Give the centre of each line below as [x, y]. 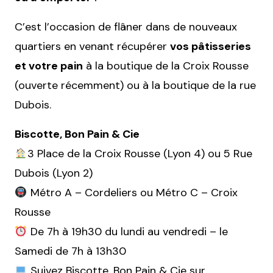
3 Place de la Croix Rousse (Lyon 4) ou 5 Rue [140, 154]
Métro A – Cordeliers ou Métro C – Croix [132, 193]
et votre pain [49, 66]
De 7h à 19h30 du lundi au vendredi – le [127, 232]
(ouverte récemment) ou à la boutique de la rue [135, 85]
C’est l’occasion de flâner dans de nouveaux [126, 27]
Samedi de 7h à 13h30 [70, 251]
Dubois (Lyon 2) [54, 173]
